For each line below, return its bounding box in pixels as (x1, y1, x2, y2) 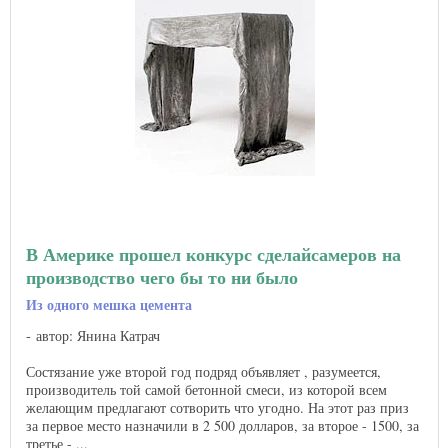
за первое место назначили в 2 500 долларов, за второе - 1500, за (26, 416, 419, 436)
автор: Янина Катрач (36, 326, 160, 346)
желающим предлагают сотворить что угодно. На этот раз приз (26, 398, 409, 418)
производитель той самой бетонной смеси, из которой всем (26, 380, 387, 400)
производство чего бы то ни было (26, 264, 298, 291)
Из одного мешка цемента (26, 294, 192, 316)
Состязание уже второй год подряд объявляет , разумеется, (26, 362, 381, 382)
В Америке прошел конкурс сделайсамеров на (26, 241, 401, 268)
